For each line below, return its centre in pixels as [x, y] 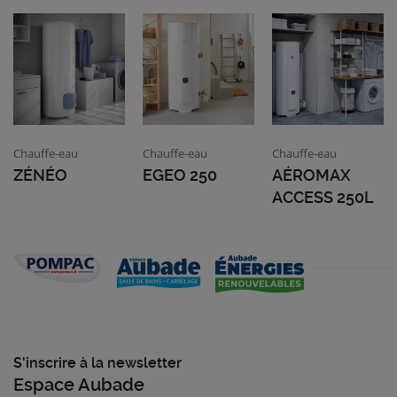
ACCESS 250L [323, 198]
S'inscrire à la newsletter [97, 363]
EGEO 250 [179, 175]
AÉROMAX [311, 175]
